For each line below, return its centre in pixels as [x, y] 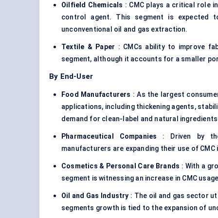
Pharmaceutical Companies [109, 136]
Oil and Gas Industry [95, 196]
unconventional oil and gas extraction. [125, 29]
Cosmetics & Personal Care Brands [121, 166]
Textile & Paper [88, 47]
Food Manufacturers [96, 95]
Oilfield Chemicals [92, 5]
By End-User [71, 77]
